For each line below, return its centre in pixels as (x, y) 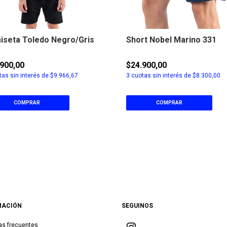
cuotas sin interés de (161, 76)
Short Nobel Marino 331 (171, 40)
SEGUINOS (137, 206)
